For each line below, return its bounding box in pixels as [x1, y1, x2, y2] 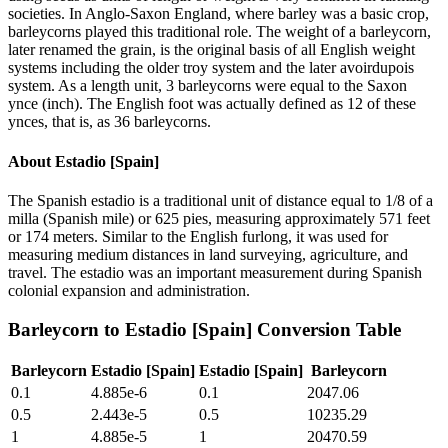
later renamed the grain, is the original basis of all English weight [8, 41, 415, 59]
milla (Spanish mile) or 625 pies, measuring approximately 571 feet [8, 209, 430, 227]
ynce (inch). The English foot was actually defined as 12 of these [8, 95, 416, 113]
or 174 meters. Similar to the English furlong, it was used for [8, 227, 388, 245]
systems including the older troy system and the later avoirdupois [8, 59, 414, 77]
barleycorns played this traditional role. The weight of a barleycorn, [8, 23, 431, 41]
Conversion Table [252, 318, 401, 340]
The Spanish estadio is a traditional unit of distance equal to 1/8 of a [8, 191, 433, 209]
